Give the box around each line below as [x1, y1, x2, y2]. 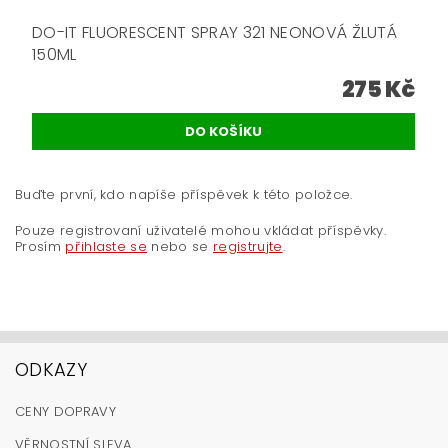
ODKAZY [15, 357, 87, 383]
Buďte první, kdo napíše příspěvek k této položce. [15, 185, 353, 205]
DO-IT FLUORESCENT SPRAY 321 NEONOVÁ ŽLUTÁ [32, 21, 398, 45]
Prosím [15, 237, 66, 257]
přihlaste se [65, 237, 148, 257]
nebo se [147, 237, 213, 257]
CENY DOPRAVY [15, 402, 116, 422]
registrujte [212, 237, 283, 257]
